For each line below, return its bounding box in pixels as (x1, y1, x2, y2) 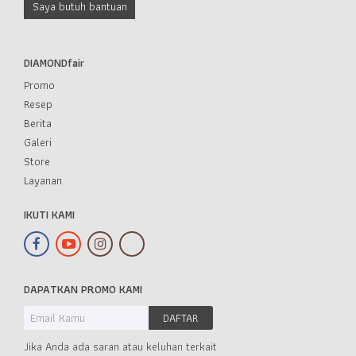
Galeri (24, 133, 52, 151)
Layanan (24, 171, 62, 189)
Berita (24, 114, 52, 132)
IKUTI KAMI (24, 205, 75, 223)
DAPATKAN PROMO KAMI (24, 280, 142, 298)
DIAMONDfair (24, 53, 84, 72)
